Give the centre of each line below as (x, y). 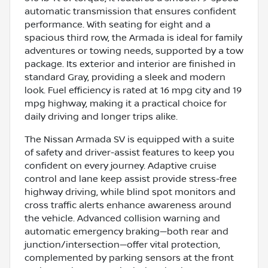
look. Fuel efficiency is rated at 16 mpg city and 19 (133, 90)
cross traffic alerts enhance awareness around (128, 205)
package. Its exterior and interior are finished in (130, 64)
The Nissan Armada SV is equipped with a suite (130, 139)
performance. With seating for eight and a (118, 24)
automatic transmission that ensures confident (130, 11)
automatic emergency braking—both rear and (127, 231)
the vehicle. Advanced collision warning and (122, 218)
